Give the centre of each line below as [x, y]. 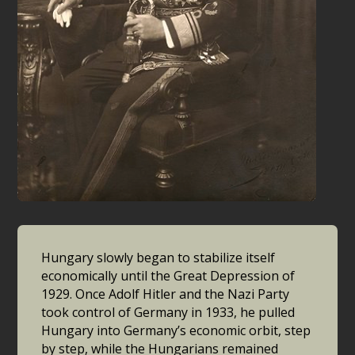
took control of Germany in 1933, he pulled [168, 313]
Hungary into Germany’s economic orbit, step [176, 331]
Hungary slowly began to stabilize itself [158, 258]
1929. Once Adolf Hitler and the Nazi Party [166, 294]
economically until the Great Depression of [168, 276]
